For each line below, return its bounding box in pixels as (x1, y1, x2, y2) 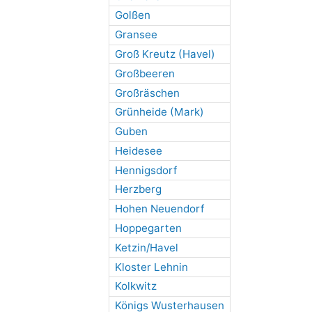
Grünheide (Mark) (114, 105, 204, 119)
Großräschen (114, 86, 180, 100)
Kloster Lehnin (114, 260, 188, 274)
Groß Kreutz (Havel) (114, 47, 215, 61)
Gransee (114, 28, 157, 42)
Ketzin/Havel (114, 240, 178, 254)
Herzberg (114, 182, 162, 196)
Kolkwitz (114, 279, 157, 293)
